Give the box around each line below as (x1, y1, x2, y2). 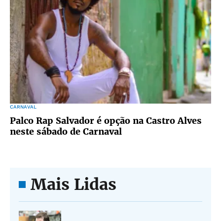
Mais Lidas (31, 175, 116, 194)
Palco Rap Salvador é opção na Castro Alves (10, 115, 202, 126)
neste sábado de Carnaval (10, 126, 122, 137)
